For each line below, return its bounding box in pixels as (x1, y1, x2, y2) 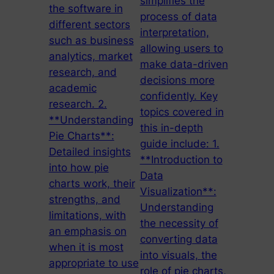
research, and (48, 66, 117, 79)
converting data (139, 233, 218, 246)
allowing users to (139, 42, 223, 55)
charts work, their (48, 177, 135, 190)
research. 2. (48, 98, 107, 111)
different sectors (48, 18, 130, 31)
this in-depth (139, 122, 203, 135)
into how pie (48, 161, 109, 174)
